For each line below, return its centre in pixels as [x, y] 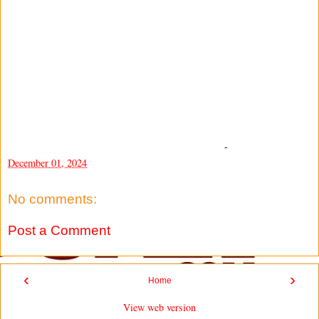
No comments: [52, 199]
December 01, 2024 [47, 163]
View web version [159, 307]
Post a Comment [59, 230]
